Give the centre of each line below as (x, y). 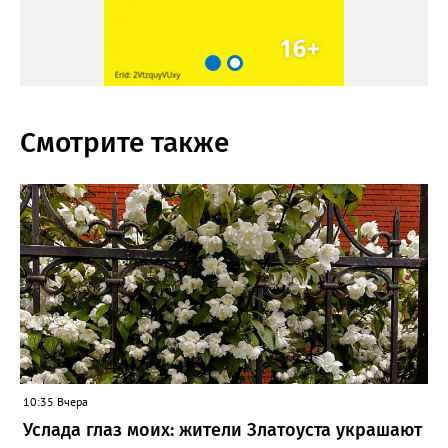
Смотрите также (124, 143)
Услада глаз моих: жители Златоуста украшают (222, 430)
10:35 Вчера (55, 402)
